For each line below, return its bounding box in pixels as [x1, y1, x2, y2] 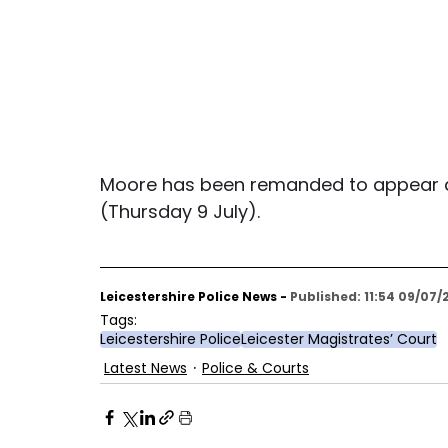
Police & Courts [202, 357, 309, 378]
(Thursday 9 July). [100, 199, 260, 225]
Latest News [104, 357, 187, 378]
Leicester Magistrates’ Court [241, 329, 437, 350]
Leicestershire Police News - [100, 288, 290, 306]
